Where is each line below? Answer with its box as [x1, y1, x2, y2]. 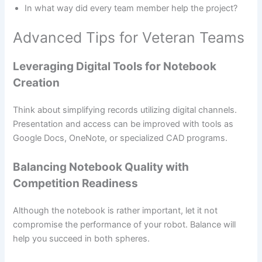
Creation [13, 76, 60, 90]
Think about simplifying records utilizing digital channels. [13, 105, 237, 116]
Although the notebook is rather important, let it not [13, 205, 218, 216]
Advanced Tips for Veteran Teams [13, 29, 245, 47]
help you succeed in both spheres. [13, 233, 150, 244]
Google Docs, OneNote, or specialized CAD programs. [13, 133, 228, 144]
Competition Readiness [13, 176, 139, 190]
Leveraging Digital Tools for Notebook [13, 60, 217, 74]
